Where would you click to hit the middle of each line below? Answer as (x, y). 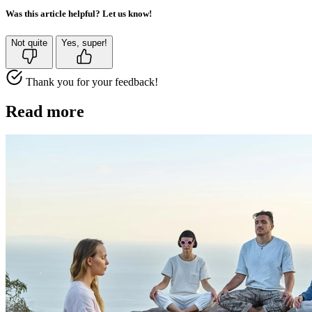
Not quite (29, 42)
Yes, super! (84, 42)
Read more (45, 111)
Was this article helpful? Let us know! (79, 14)
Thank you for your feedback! (92, 81)
